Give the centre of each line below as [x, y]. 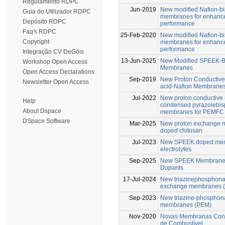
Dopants [172, 167]
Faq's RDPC [39, 32]
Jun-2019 [143, 9]
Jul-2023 [144, 142]
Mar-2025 [143, 123]
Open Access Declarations [59, 72]
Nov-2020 [143, 216]
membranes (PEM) [186, 205]
